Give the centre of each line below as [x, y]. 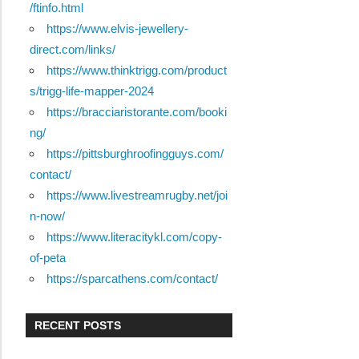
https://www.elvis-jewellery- [117, 29]
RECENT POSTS [78, 325]
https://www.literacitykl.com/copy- [134, 237]
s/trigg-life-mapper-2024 [91, 91]
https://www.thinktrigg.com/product [136, 71]
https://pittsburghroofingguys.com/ [135, 154]
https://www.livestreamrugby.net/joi [137, 196]
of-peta [47, 258]
